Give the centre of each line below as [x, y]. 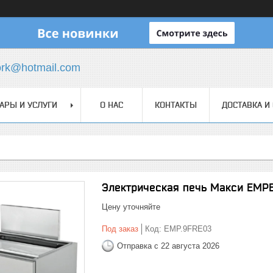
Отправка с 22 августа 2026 [168, 246]
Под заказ [120, 229]
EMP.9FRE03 [188, 229]
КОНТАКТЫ [176, 105]
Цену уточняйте [131, 207]
